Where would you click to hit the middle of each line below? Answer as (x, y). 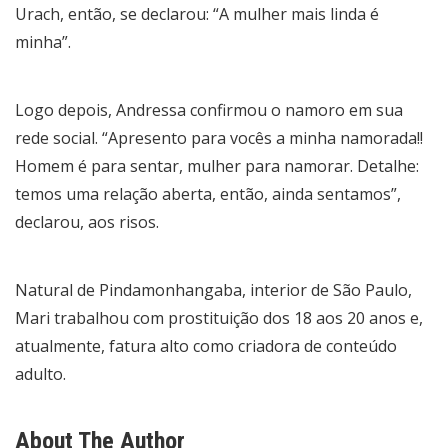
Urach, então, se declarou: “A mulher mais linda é (197, 13)
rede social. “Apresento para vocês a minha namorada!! (219, 137)
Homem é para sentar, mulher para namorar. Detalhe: (217, 165)
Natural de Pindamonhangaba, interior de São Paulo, (213, 289)
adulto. (40, 373)
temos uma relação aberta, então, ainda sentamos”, (208, 193)
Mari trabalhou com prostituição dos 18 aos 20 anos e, (219, 317)
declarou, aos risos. (87, 221)
